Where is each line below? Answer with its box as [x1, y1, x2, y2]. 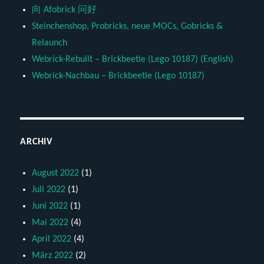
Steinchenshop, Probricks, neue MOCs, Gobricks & [32, 22, 223, 32]
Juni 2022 [32, 202, 68, 212]
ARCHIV [20, 137, 52, 147]
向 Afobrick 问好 [32, 5, 97, 15]
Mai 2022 [32, 218, 69, 228]
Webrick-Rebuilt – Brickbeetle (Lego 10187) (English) [32, 55, 234, 65]
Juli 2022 [32, 185, 66, 195]
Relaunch [32, 38, 68, 48]
